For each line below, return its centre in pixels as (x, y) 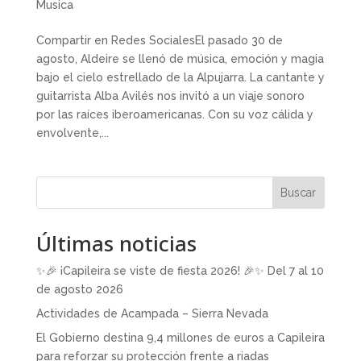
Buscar (299, 192)
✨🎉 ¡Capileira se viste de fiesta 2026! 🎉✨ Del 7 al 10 (180, 270)
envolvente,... (72, 133)
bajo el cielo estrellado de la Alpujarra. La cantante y (180, 77)
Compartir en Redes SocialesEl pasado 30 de (159, 40)
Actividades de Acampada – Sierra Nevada (152, 313)
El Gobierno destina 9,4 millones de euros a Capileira (180, 337)
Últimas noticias (116, 243)
